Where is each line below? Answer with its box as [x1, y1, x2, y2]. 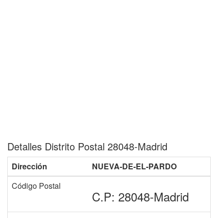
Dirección [12, 161, 47, 172]
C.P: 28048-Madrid [92, 188, 189, 205]
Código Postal [12, 180, 61, 191]
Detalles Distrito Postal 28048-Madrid [7, 139, 167, 153]
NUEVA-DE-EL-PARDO [92, 161, 177, 172]
